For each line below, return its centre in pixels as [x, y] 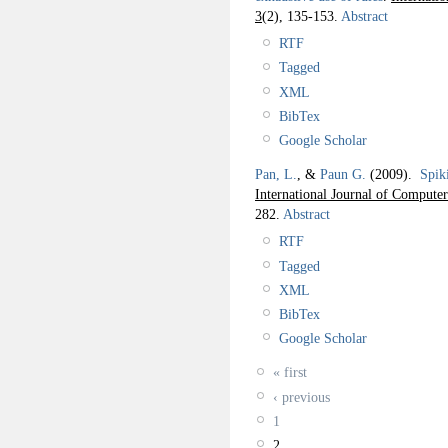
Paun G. [343, 174]
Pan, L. [276, 174]
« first [290, 372]
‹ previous [301, 396]
